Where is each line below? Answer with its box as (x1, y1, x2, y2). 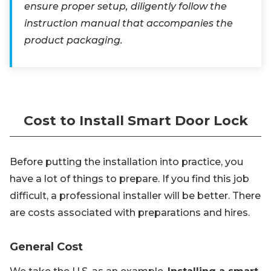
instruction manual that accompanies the (24, 18, 233, 29)
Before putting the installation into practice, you (10, 156, 243, 168)
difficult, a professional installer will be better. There (10, 190, 261, 201)
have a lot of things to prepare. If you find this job (10, 173, 249, 184)
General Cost (10, 240, 83, 253)
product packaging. (24, 34, 123, 46)
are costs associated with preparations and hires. (10, 207, 250, 218)
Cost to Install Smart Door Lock (23, 113, 248, 129)
